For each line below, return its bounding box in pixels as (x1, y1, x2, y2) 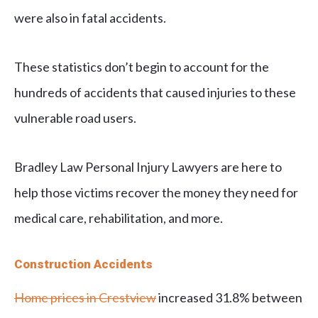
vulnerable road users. (14, 110, 136, 126)
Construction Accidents (14, 257, 153, 272)
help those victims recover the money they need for (14, 185, 298, 201)
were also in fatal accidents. (14, 10, 168, 26)
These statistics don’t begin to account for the (14, 59, 269, 75)
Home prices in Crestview (14, 290, 156, 306)
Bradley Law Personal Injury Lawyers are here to (14, 159, 282, 175)
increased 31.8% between (156, 290, 302, 306)
